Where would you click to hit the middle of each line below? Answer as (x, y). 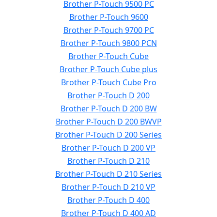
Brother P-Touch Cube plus (108, 69)
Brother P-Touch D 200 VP (108, 148)
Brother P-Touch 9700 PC (108, 30)
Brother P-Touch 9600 (108, 17)
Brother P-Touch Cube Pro (108, 82)
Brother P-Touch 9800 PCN (108, 43)
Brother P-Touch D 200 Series (108, 135)
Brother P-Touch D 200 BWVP (108, 122)
